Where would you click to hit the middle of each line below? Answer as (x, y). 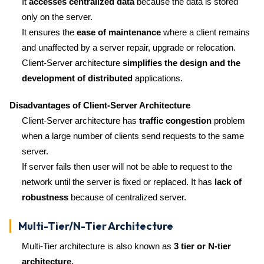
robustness (45, 197)
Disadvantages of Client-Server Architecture (100, 105)
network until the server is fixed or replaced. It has (118, 182)
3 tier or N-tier (202, 246)
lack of (228, 182)
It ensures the (49, 32)
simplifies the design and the (181, 63)
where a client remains (205, 32)
